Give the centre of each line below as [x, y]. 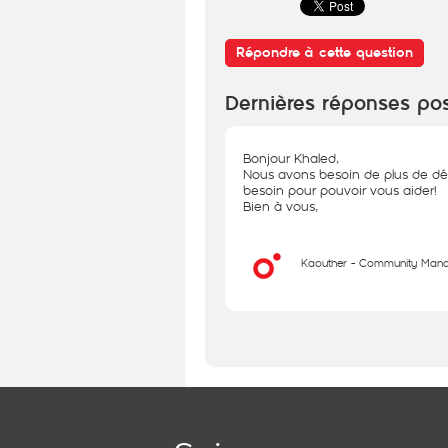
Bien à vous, [280, 206]
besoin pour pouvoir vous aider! [340, 190]
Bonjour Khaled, [291, 158]
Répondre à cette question [324, 52]
